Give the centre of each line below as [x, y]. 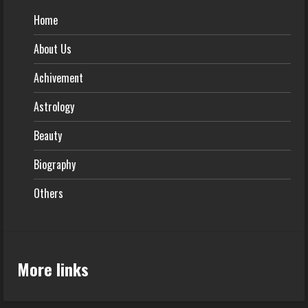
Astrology [54, 106]
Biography [55, 164]
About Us [53, 48]
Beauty [48, 135]
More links [53, 268]
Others [48, 193]
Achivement [58, 77]
